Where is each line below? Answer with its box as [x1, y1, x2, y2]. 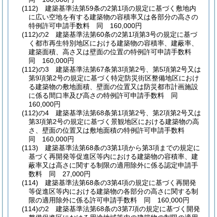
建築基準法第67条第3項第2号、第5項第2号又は [56, 65, 201, 73]
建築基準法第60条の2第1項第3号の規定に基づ [56, 30, 197, 38]
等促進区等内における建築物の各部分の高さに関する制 [29, 187, 198, 195]
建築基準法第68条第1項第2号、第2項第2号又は [56, 108, 201, 117]
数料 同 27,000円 [29, 170, 91, 178]
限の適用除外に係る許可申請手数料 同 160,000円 [29, 196, 189, 204]
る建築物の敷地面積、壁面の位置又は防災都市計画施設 [29, 82, 198, 91]
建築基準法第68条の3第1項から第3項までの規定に [45, 143, 200, 152]
